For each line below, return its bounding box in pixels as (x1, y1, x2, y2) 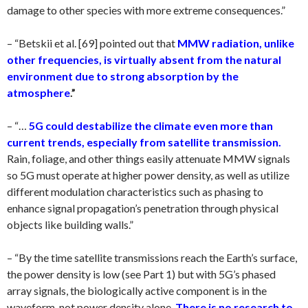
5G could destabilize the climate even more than (29, 118, 273, 132)
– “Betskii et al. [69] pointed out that (7, 36, 175, 49)
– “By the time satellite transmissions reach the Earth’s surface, (7, 250, 297, 264)
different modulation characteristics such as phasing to (7, 184, 263, 198)
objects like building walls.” (7, 217, 133, 231)
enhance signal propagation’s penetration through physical (7, 201, 278, 214)
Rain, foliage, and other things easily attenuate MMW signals (7, 151, 290, 165)
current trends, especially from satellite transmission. (7, 135, 281, 148)
